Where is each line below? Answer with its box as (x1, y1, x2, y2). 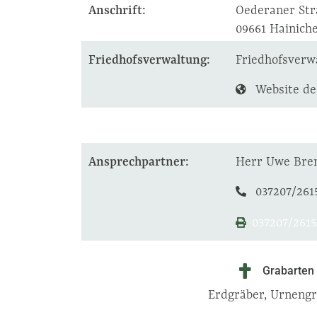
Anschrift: (88, 2, 146, 18)
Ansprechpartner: (88, 154, 189, 169)
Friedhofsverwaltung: (88, 52, 210, 67)
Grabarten (263, 264, 314, 277)
